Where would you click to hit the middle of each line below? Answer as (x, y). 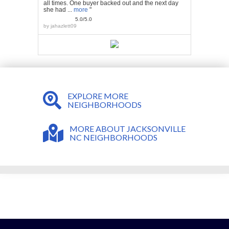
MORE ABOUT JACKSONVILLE (128, 129)
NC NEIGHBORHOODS (113, 138)
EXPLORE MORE (98, 96)
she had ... (59, 10)
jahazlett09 (64, 26)
